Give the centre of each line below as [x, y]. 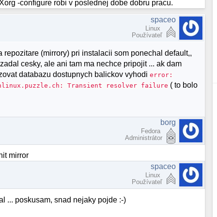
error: [162, 75]
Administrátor [144, 138]
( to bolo [183, 85]
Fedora [152, 131]
